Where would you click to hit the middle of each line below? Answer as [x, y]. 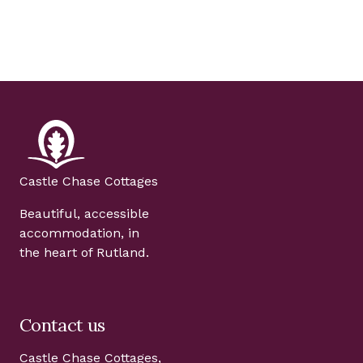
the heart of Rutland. [84, 252]
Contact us [62, 325]
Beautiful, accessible [84, 214]
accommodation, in [79, 233]
